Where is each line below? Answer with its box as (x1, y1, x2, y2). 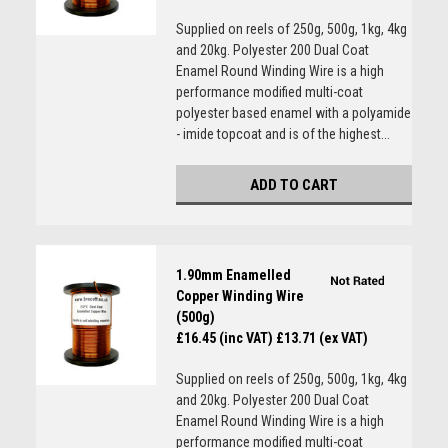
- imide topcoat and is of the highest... (175, 126, 390, 142)
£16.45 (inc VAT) (175, 330, 273, 346)
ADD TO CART (249, 176, 338, 194)
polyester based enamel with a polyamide (175, 105, 411, 121)
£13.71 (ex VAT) (275, 330, 368, 346)
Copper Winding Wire (175, 288, 304, 304)
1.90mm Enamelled (175, 267, 291, 283)
